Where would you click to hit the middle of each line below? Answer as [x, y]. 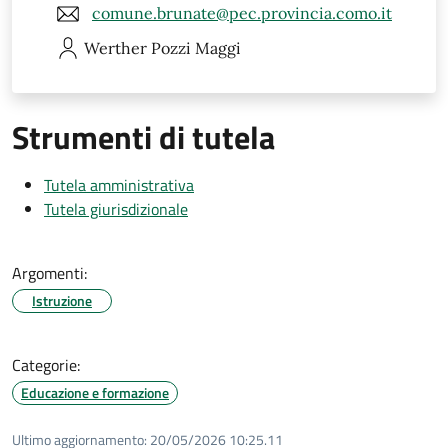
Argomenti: [49, 272]
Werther [115, 47]
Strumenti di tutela [143, 136]
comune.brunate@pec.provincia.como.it [242, 13]
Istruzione [62, 300]
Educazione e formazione [95, 392]
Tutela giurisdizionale [116, 208]
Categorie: [46, 364]
